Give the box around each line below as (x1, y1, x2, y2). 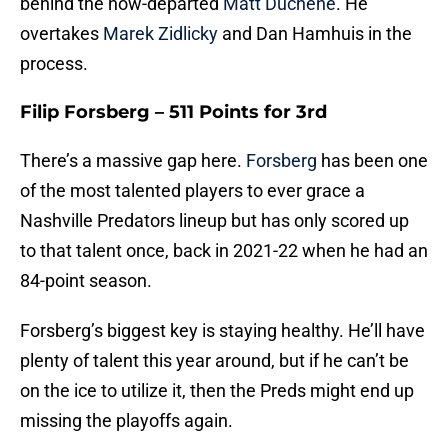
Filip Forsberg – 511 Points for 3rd (20, 101, 327, 124)
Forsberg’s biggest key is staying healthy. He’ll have (20, 320, 425, 342)
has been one (317, 150, 428, 172)
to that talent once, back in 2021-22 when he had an (20, 240, 428, 262)
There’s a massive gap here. (20, 150, 246, 172)
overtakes (20, 23, 103, 45)
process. (20, 53, 88, 75)
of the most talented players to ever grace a (20, 180, 365, 202)
